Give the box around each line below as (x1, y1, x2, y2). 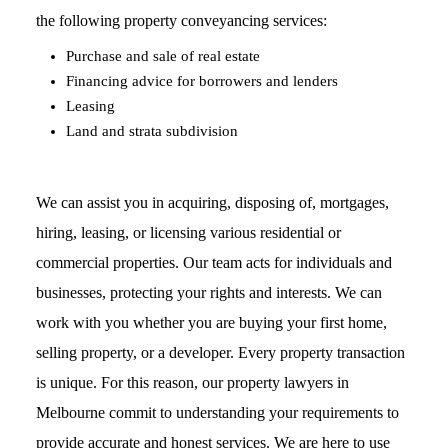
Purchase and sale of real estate (66, 48, 261, 65)
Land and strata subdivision (66, 123, 239, 140)
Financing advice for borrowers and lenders (66, 73, 339, 90)
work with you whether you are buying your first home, (36, 314, 388, 332)
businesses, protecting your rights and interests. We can (36, 284, 383, 302)
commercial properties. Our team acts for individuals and (36, 254, 393, 272)
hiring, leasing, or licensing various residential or (36, 224, 342, 242)
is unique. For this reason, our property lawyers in (36, 374, 350, 392)
